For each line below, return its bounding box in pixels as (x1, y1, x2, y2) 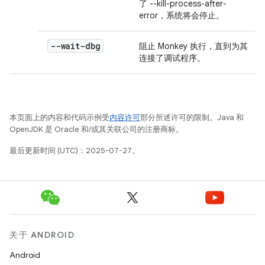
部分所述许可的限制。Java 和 (140, 112, 244, 122)
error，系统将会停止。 (139, 10, 224, 21)
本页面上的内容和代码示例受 (9, 112, 109, 122)
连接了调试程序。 (139, 53, 205, 63)
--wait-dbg (50, 40, 101, 51)
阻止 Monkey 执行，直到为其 (139, 41, 248, 51)
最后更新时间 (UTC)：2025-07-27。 (9, 146, 140, 156)
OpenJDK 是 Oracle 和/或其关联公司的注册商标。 (9, 124, 183, 134)
